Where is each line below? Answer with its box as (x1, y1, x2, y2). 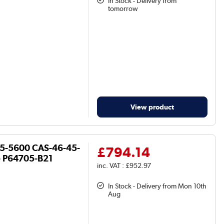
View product (130, 102, 174, 111)
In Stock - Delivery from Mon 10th (108, 181, 207, 190)
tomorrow (108, 4, 138, 13)
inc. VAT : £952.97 (97, 161, 151, 169)
